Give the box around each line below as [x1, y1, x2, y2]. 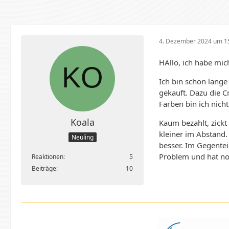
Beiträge [32, 164, 56, 173]
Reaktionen [32, 152, 63, 162]
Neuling [71, 133, 94, 142]
